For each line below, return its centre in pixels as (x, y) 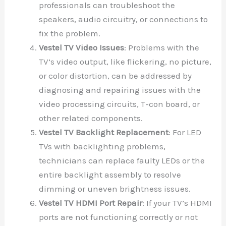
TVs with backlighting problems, (102, 147)
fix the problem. (70, 34)
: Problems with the (162, 48)
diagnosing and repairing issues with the (120, 90)
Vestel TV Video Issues (82, 48)
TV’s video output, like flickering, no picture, (125, 62)
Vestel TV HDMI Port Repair (91, 203)
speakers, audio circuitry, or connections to (124, 19)
